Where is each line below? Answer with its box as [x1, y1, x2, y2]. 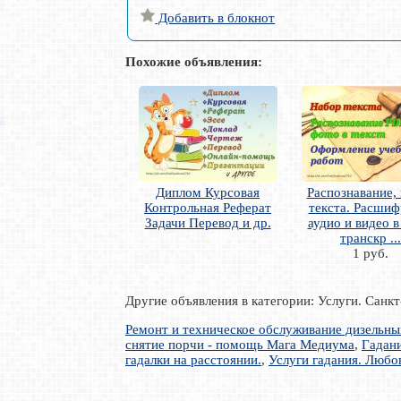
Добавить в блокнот [155, 10, 276, 25]
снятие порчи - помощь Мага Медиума [125, 337, 354, 353]
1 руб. [353, 246, 388, 261]
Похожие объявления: [125, 55, 262, 70]
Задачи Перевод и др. [144, 216, 271, 231]
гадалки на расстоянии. [125, 353, 261, 368]
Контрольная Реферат [144, 200, 271, 216]
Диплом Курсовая [156, 185, 260, 200]
